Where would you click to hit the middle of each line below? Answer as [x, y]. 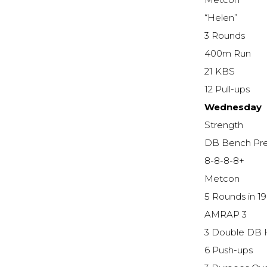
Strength [224, 125]
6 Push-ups [229, 251]
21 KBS [220, 72]
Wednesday [235, 108]
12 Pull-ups [227, 90]
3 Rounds [225, 36]
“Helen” [222, 18]
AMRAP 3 [226, 215]
